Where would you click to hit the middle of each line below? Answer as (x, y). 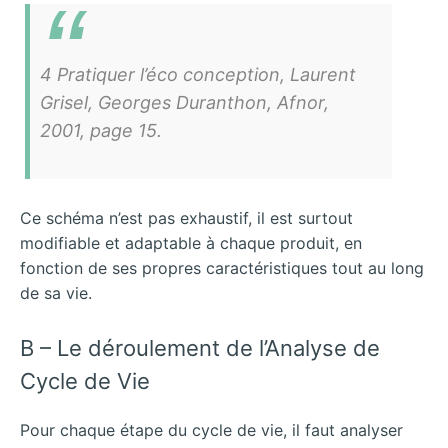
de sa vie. (56, 293)
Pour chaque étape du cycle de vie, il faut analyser (211, 429)
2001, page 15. (101, 131)
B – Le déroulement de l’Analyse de (200, 347)
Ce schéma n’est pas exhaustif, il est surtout (186, 218)
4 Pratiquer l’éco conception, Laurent (198, 75)
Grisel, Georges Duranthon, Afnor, (184, 103)
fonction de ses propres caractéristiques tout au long (222, 268)
